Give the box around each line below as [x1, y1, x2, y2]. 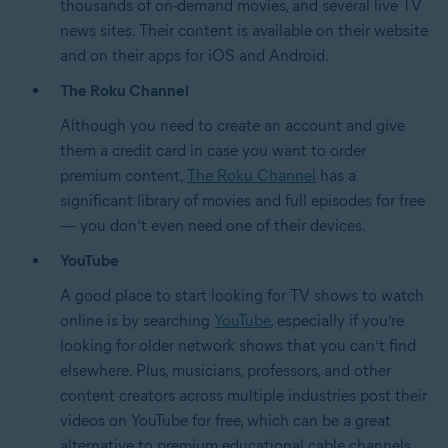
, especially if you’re [270, 310, 404, 330]
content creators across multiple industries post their [60, 385, 427, 405]
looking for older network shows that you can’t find [60, 335, 416, 355]
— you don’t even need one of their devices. [60, 215, 366, 235]
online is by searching [60, 310, 214, 330]
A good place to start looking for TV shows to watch [60, 285, 424, 305]
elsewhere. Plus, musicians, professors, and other [60, 360, 391, 380]
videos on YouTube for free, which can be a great [60, 410, 391, 430]
